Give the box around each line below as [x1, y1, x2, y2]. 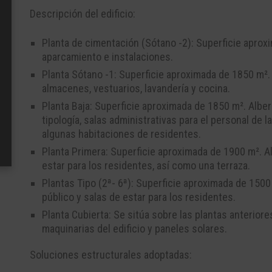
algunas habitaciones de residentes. [42, 127, 201, 140]
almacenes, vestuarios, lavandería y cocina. [42, 82, 230, 95]
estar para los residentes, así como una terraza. [42, 159, 250, 172]
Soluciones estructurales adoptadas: [30, 248, 192, 261]
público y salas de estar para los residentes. [42, 191, 236, 203]
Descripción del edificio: [30, 7, 135, 20]
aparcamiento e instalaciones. [42, 50, 173, 63]
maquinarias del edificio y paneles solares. [42, 222, 227, 235]
